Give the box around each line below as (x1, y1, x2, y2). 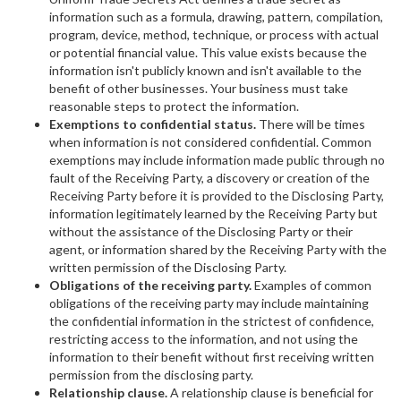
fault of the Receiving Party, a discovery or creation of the (49, 170, 370, 185)
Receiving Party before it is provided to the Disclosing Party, (49, 188, 384, 203)
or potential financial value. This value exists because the (49, 45, 367, 60)
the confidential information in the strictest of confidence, (49, 313, 374, 328)
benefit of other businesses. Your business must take (49, 81, 348, 96)
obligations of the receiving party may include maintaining (49, 295, 369, 311)
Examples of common (254, 277, 371, 293)
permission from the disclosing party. (49, 367, 253, 382)
